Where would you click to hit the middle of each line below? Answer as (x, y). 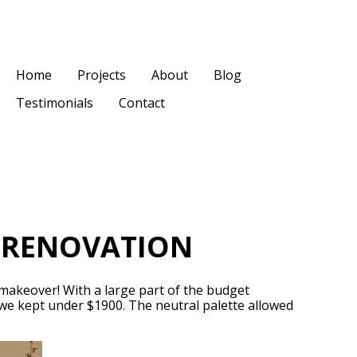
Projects (101, 75)
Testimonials (54, 102)
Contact (141, 102)
